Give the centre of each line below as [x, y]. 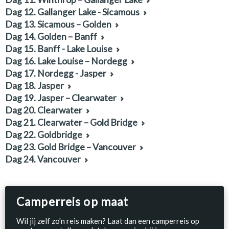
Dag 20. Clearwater [44, 110]
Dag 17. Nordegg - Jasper [56, 73]
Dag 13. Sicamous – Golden [58, 24]
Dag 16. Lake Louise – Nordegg [66, 61]
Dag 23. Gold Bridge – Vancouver [71, 147]
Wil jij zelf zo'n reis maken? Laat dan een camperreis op [108, 221]
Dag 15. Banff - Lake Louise [59, 49]
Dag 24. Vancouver [43, 159]
